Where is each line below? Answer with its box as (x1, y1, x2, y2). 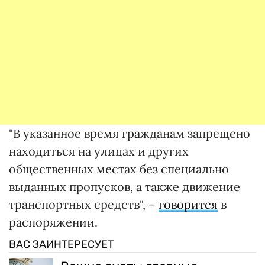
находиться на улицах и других (9, 144, 189, 159)
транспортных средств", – (9, 197, 159, 212)
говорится (159, 197, 218, 212)
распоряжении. (9, 215, 98, 230)
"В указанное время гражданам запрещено (9, 126, 250, 141)
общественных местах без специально (9, 161, 229, 177)
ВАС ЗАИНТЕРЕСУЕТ (9, 238, 114, 251)
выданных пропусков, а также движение (9, 179, 240, 195)
